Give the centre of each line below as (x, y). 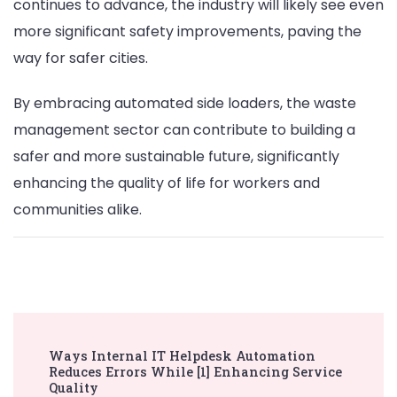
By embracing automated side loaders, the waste (185, 103)
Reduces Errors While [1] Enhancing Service (195, 371)
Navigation (80, 372)
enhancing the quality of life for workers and (167, 183)
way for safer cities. (81, 58)
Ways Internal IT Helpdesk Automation (182, 355)
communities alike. (78, 209)
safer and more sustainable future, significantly (176, 156)
